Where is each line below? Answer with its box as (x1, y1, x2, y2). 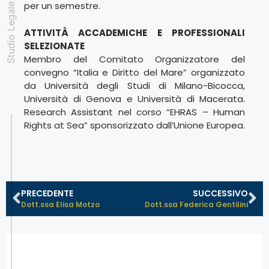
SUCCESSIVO (193, 187, 248, 199)
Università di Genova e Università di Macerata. (24, 92, 245, 105)
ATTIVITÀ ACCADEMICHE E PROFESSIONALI (24, 26, 245, 39)
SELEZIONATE (24, 39, 85, 52)
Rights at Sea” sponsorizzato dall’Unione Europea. (24, 118, 245, 131)
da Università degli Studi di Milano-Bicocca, (24, 79, 245, 92)
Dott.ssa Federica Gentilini (145, 200, 248, 210)
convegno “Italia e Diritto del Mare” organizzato (24, 65, 245, 79)
